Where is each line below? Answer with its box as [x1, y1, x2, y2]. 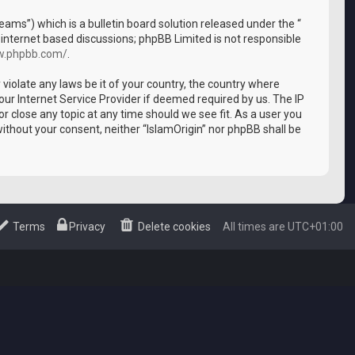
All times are [223, 220, 288, 233]
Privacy [69, 220, 106, 233]
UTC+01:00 [288, 220, 343, 233]
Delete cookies [138, 220, 211, 233]
